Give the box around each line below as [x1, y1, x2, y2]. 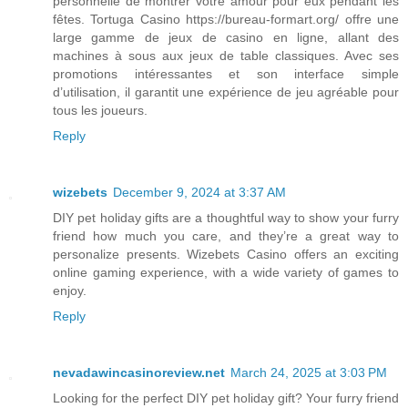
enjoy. [53, 283, 87, 299]
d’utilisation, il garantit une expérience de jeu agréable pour [53, 85, 399, 100]
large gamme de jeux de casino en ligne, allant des [53, 30, 399, 46]
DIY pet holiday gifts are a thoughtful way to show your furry [53, 210, 399, 226]
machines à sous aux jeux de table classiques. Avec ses [53, 48, 399, 64]
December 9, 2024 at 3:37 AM [113, 185, 286, 200]
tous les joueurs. [53, 103, 148, 118]
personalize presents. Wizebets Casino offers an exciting [53, 247, 399, 262]
